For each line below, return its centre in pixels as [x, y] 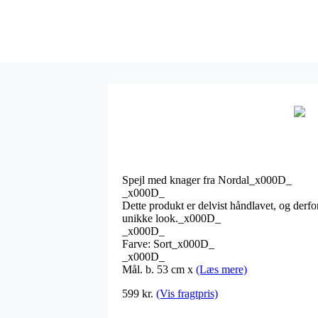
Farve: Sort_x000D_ [168, 243]
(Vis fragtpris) [187, 293]
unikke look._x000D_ [171, 218]
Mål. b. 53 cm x [159, 269]
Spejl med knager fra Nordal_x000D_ [207, 180]
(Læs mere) [221, 269]
